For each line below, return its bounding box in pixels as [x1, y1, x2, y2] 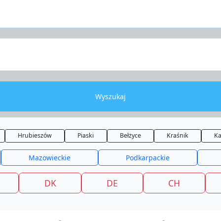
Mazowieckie [28, 153, 71, 162]
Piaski [77, 131, 94, 140]
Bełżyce [119, 131, 141, 140]
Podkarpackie [125, 153, 170, 162]
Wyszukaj [95, 91, 126, 101]
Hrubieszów [18, 131, 52, 140]
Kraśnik [166, 131, 188, 140]
